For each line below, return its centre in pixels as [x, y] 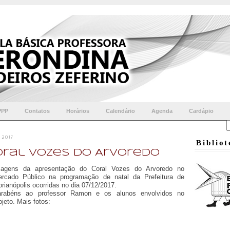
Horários [78, 111]
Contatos [37, 111]
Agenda [162, 111]
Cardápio [201, 111]
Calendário [120, 111]
